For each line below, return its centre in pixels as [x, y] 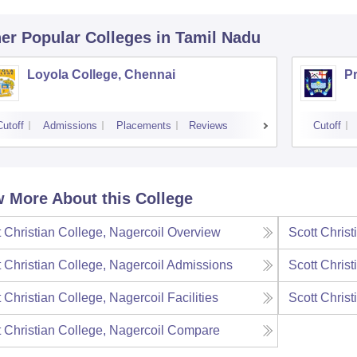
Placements [143, 126]
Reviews [208, 126]
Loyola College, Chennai [101, 75]
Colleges [118, 37]
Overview [194, 232]
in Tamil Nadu [208, 37]
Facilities [192, 298]
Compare [193, 330]
